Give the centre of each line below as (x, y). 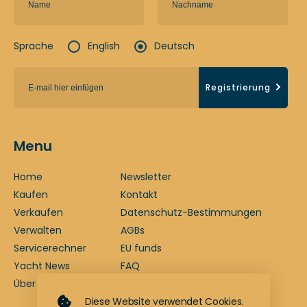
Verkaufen (38, 213)
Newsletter (146, 177)
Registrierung (238, 88)
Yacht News (42, 266)
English (104, 46)
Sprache (34, 46)
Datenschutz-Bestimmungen (191, 213)
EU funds (141, 248)
